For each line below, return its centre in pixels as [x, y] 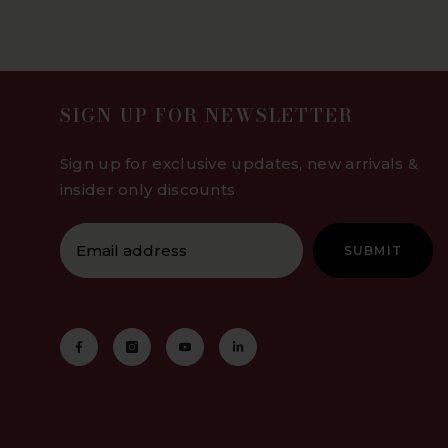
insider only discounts [147, 190]
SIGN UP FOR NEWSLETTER [206, 116]
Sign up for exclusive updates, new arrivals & [239, 164]
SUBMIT [373, 251]
